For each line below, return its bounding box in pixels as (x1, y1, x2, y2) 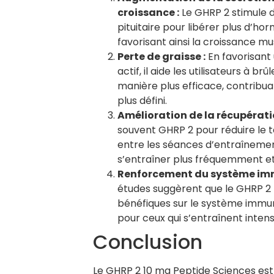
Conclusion (93, 228, 202, 256)
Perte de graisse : (117, 49, 206, 64)
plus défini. (117, 93, 167, 108)
